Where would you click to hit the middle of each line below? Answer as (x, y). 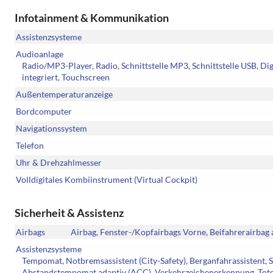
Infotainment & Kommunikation (92, 18)
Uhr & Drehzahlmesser (59, 163)
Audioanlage (40, 54)
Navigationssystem (51, 129)
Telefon (30, 146)
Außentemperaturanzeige (64, 94)
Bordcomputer (44, 112)
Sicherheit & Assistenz (69, 213)
